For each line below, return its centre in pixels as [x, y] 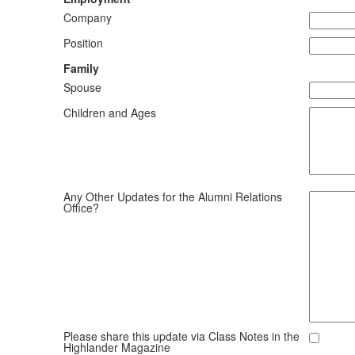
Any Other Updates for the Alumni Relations [172, 197]
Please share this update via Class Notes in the [181, 336]
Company [87, 18]
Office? [81, 208]
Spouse [82, 88]
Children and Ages [109, 113]
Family [81, 69]
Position [83, 43]
